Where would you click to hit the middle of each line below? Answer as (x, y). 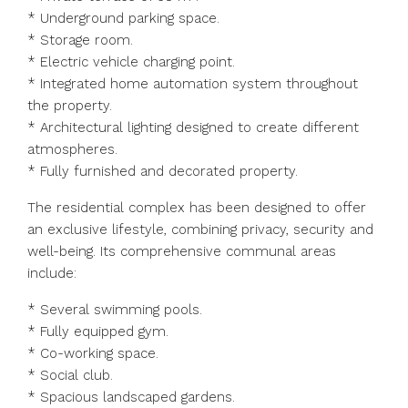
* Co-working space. (93, 353)
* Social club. (70, 375)
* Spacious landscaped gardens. (131, 397)
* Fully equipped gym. (98, 331)
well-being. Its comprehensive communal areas (182, 251)
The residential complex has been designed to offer (197, 208)
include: (52, 273)
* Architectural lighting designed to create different (193, 127)
